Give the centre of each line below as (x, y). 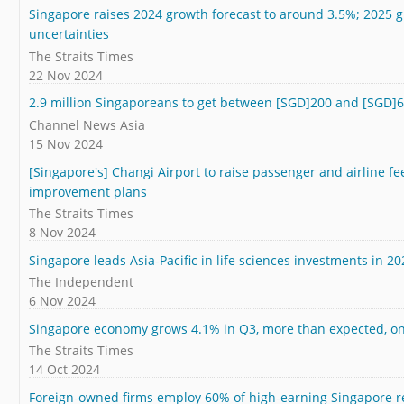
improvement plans (88, 191)
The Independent (81, 282)
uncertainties (69, 34)
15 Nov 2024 (66, 143)
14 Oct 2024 (64, 370)
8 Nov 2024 (62, 233)
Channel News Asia (87, 124)
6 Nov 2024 (62, 301)
